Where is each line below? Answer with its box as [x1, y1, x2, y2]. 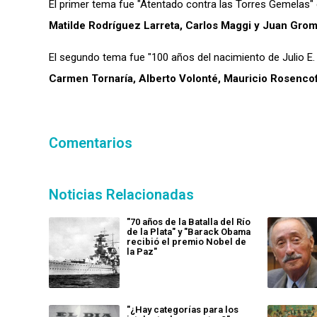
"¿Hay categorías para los [127, 304, 238, 315]
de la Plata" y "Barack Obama [127, 226, 250, 237]
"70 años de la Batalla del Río [127, 217, 250, 227]
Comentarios [49, 134, 132, 151]
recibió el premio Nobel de [127, 236, 246, 247]
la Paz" [127, 246, 157, 257]
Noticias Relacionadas [49, 186, 194, 203]
